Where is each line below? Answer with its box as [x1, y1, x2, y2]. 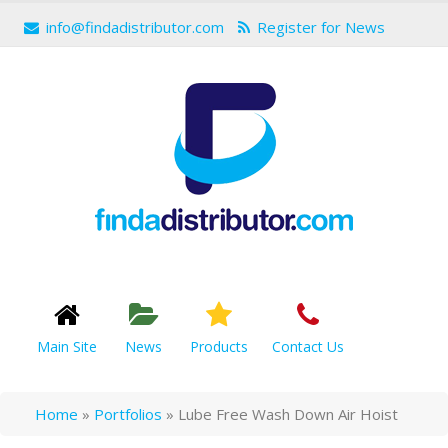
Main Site [37, 337, 97, 356]
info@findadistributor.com [46, 17, 224, 37]
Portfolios [94, 404, 162, 424]
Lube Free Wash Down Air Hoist [178, 404, 398, 424]
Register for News [257, 17, 385, 37]
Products [190, 337, 248, 356]
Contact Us [272, 337, 344, 356]
